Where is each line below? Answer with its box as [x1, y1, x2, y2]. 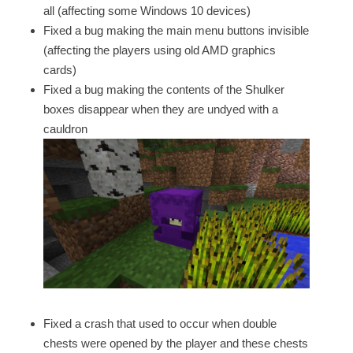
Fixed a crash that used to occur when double [43, 316, 277, 330]
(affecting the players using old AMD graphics [43, 43, 276, 57]
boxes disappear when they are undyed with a [43, 102, 278, 116]
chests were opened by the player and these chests [43, 336, 308, 350]
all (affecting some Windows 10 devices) [43, 3, 251, 17]
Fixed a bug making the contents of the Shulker [43, 82, 284, 96]
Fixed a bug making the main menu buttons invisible [43, 23, 309, 37]
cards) [43, 62, 76, 76]
